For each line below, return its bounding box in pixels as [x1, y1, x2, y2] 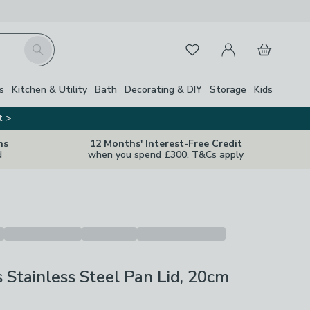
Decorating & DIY [125, 82, 202, 96]
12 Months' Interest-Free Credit [89, 137, 242, 150]
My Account [212, 34, 270, 49]
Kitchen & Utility [12, 82, 87, 96]
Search [23, 36, 56, 51]
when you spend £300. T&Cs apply [88, 148, 244, 161]
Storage [210, 82, 246, 96]
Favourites [175, 39, 226, 55]
